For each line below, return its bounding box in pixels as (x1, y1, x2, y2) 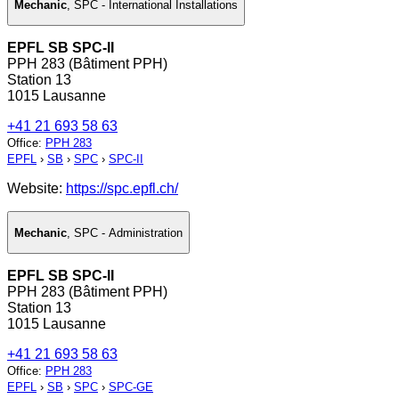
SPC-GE (109, 380, 153, 395)
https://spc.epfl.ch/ (66, 181, 178, 197)
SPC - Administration (74, 225, 183, 240)
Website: (7, 181, 66, 197)
